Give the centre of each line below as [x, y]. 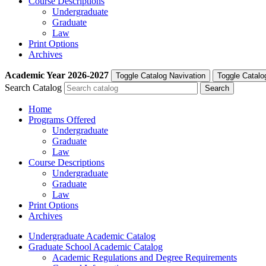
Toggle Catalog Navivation [161, 76]
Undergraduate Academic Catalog [92, 236]
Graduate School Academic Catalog [96, 247]
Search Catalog [33, 88]
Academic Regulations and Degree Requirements [145, 257]
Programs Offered [62, 120]
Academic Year [35, 75]
